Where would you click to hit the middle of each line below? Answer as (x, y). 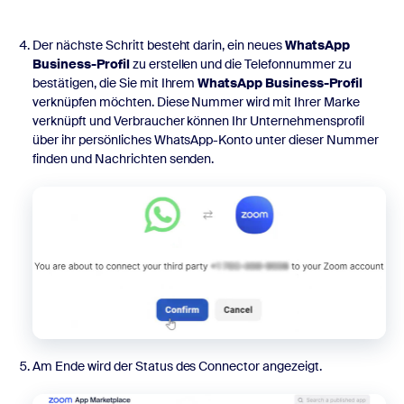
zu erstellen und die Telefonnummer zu (240, 64)
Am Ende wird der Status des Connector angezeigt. (178, 366)
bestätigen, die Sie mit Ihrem (115, 83)
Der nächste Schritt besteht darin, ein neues (159, 46)
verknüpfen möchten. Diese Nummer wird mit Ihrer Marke (196, 102)
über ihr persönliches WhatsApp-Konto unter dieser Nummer (206, 140)
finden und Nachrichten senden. (124, 159)
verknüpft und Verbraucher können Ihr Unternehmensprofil (198, 121)
